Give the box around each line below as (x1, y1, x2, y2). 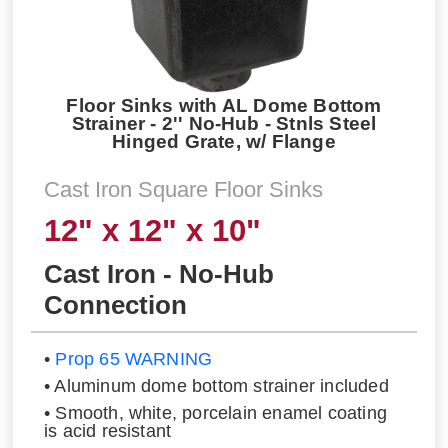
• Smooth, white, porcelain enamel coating (43, 402, 387, 423)
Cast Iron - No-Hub (43, 258, 274, 289)
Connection (43, 289, 187, 320)
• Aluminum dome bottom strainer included (43, 376, 389, 397)
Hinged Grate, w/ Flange (112, 130, 336, 153)
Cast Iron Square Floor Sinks (43, 176, 323, 202)
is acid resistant (43, 420, 172, 441)
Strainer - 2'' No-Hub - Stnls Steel (71, 112, 377, 135)
